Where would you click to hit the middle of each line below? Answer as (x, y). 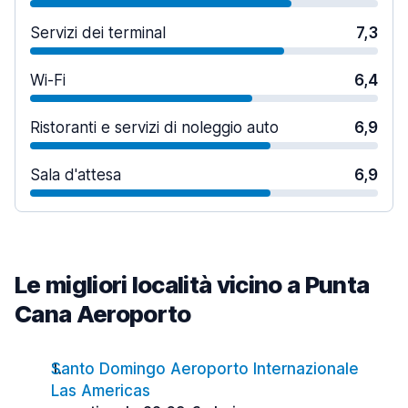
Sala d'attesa (76, 175)
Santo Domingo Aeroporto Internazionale (205, 369)
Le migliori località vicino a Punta (192, 285)
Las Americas (101, 391)
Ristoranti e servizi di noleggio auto (154, 127)
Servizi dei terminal (98, 33)
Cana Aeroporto (103, 314)
